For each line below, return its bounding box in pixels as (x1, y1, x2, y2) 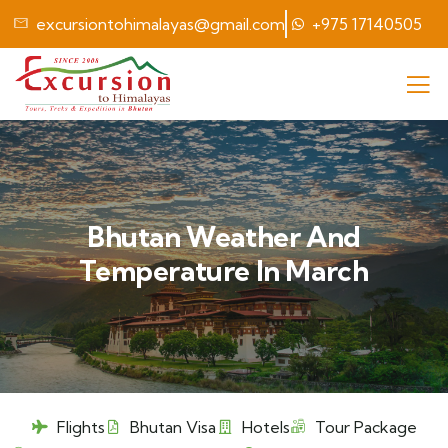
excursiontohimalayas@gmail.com (35, 14, 285, 34)
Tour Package (315, 417, 417, 437)
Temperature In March (79, 253, 369, 288)
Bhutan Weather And (87, 219, 361, 254)
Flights (56, 417, 105, 437)
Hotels (241, 417, 290, 437)
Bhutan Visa (130, 417, 216, 437)
